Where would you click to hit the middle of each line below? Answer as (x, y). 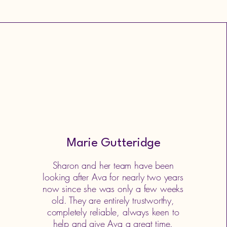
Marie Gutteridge (114, 143)
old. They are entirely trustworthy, (113, 200)
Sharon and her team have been (113, 165)
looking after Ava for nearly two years (113, 177)
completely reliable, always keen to (113, 212)
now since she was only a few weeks (113, 188)
